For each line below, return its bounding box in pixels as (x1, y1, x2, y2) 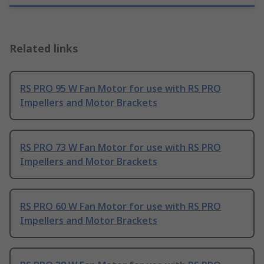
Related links (9, 41, 78, 56)
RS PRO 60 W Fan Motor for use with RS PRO (20, 200, 221, 213)
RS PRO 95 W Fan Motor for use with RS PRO (20, 82, 221, 95)
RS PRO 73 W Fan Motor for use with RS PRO (20, 141, 221, 154)
